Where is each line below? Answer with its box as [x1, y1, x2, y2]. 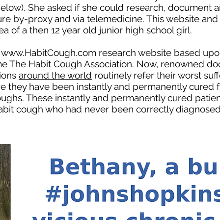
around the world [19, 70, 92, 81]
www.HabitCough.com [1, 47, 96, 58]
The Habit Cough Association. [9, 58, 134, 69]
